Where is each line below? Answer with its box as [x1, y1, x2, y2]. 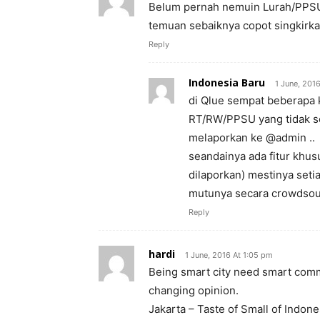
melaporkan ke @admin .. [189, 131, 315, 144]
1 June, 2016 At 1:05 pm [185, 250, 273, 260]
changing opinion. [149, 284, 239, 297]
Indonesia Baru [189, 76, 265, 89]
